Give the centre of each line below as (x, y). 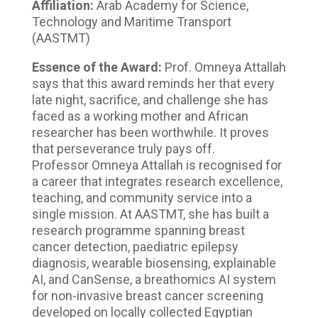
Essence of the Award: (97, 67)
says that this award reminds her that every (153, 84)
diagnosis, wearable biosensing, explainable (154, 263)
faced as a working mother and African (140, 116)
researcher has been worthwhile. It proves (150, 133)
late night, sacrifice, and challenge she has (150, 100)
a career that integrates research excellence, (157, 182)
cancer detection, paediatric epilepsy (135, 247)
